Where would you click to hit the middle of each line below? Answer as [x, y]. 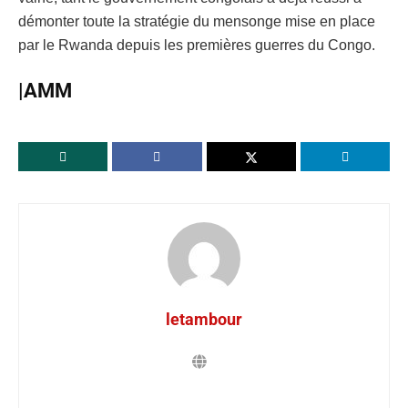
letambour [204, 319]
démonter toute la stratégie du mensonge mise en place [197, 22]
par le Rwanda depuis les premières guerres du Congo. [197, 46]
